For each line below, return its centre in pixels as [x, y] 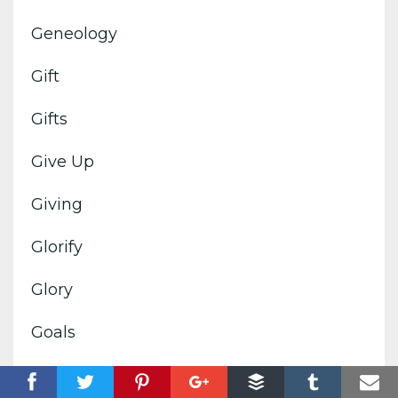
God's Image [81, 374]
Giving [57, 204]
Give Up [63, 161]
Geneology [74, 33]
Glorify [57, 247]
